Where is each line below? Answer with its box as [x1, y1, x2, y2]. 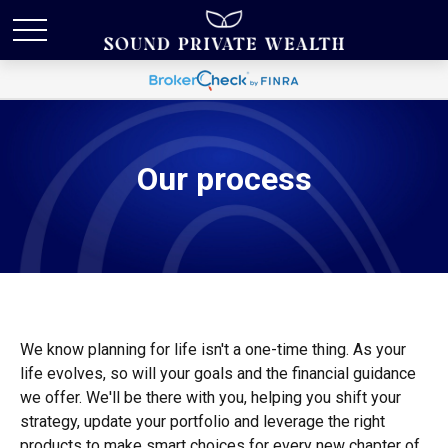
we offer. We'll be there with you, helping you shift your [20, 388, 401, 407]
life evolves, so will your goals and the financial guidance [20, 364, 416, 383]
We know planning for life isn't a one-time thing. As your [20, 340, 406, 359]
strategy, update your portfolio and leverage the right [20, 412, 385, 431]
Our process [136, 160, 312, 198]
